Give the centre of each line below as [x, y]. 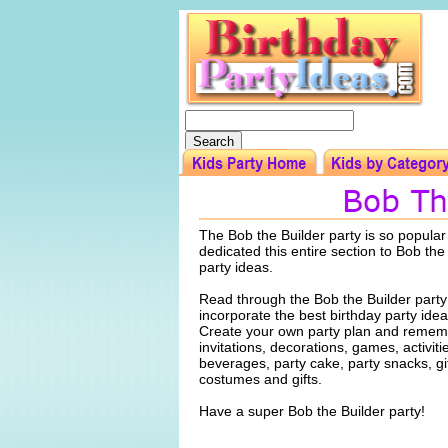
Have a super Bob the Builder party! [311, 411]
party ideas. [237, 267]
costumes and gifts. [260, 379]
